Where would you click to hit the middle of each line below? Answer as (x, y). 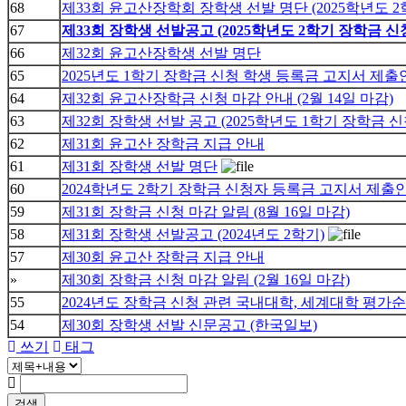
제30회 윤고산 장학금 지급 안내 (163, 257)
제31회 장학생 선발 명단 (140, 167)
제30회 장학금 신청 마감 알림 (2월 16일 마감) (206, 280)
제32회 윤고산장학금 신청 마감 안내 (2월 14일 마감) (227, 99)
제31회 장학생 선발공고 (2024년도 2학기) (193, 235)
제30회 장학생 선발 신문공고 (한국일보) (189, 325)
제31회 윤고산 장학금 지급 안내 (163, 144)
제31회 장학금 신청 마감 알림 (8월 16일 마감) (206, 212)
